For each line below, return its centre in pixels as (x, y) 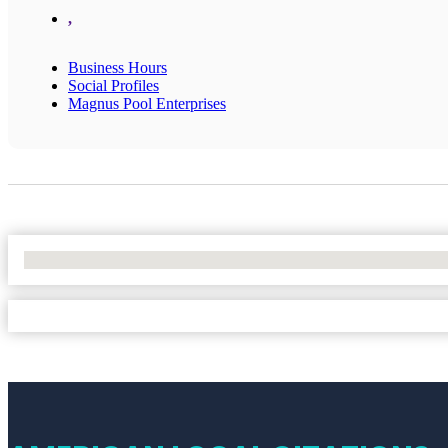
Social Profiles (113, 85)
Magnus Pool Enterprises (147, 103)
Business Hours (117, 67)
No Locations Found (89, 259)
